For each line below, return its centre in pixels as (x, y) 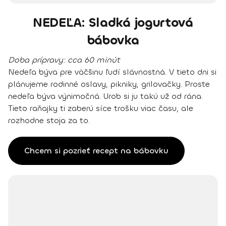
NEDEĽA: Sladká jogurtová (113, 23)
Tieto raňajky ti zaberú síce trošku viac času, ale (101, 108)
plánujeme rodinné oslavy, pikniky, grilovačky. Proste (109, 84)
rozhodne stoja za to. (49, 121)
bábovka (113, 40)
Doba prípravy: (38, 60)
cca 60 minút (94, 60)
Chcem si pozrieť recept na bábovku (96, 151)
